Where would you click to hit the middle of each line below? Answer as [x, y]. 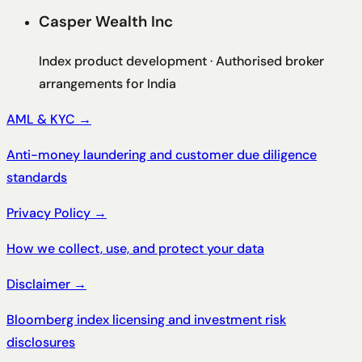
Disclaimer [38, 284]
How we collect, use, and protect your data [135, 248]
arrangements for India [107, 83]
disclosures [41, 342]
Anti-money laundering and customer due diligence [162, 154]
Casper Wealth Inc [106, 21]
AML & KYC [41, 119]
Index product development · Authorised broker [181, 61]
